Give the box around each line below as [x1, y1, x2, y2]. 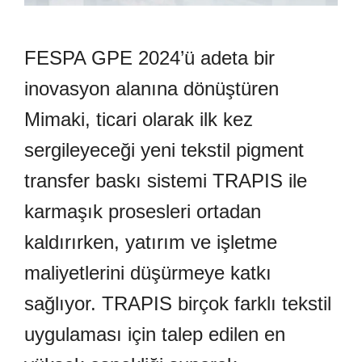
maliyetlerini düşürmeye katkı [24, 262, 271, 284]
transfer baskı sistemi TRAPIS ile [24, 170, 307, 192]
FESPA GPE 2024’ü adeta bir [24, 47, 275, 69]
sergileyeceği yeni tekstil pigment [24, 139, 304, 162]
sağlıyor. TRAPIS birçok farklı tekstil [24, 293, 331, 315]
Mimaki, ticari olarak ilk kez [24, 108, 253, 131]
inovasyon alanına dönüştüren [24, 78, 279, 100]
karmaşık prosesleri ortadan [24, 200, 261, 223]
